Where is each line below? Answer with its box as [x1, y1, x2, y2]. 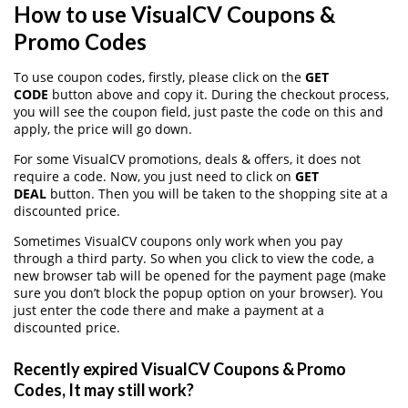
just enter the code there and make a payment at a [14, 301, 324, 319]
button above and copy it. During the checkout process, [48, 85, 389, 103]
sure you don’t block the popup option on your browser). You [14, 283, 383, 301]
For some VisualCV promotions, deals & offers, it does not [14, 149, 361, 168]
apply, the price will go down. [14, 119, 192, 138]
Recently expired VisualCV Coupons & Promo [14, 359, 346, 380]
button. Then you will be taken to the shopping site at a [46, 184, 388, 202]
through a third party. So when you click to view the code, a [14, 249, 374, 267]
